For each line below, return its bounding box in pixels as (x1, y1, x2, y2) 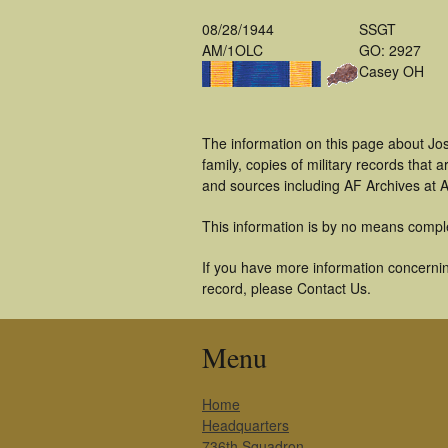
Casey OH (359, 61, 424, 81)
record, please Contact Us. (202, 278, 371, 298)
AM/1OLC (202, 40, 263, 60)
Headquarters (202, 415, 289, 435)
